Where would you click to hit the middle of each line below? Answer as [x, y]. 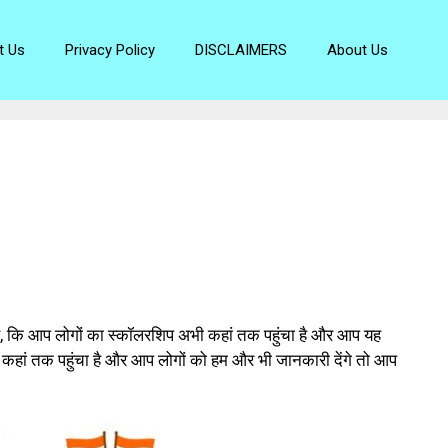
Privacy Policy [110, 50]
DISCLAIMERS [241, 50]
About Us [357, 50]
